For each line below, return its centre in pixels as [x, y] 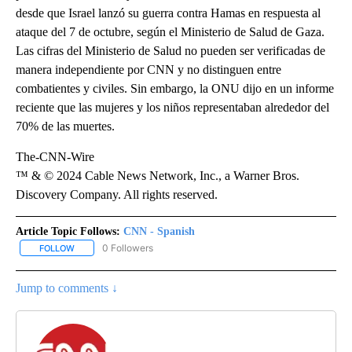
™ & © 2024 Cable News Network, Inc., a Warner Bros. [158, 175]
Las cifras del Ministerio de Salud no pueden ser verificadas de [170, 50]
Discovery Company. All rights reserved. [117, 194]
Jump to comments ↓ [67, 288]
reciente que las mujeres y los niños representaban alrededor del [172, 107]
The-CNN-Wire [55, 156]
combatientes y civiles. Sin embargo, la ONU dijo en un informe [175, 88]
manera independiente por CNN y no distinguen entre [148, 69]
